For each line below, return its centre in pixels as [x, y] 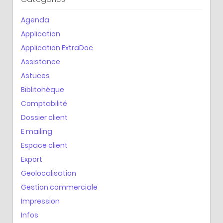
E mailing [37, 131]
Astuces [35, 75]
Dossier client [44, 117]
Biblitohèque [43, 89]
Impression [40, 201]
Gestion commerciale [59, 187]
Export [32, 159]
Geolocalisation [49, 173]
